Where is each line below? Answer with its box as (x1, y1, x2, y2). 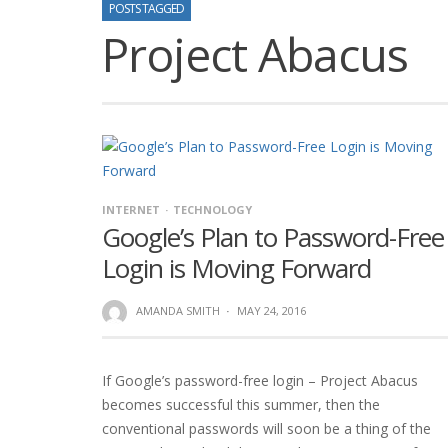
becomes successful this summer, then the (102, 394, 380, 414)
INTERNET (102, 202, 160, 217)
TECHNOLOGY (173, 202, 252, 217)
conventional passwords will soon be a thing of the (102, 418, 431, 438)
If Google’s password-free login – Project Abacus (102, 370, 418, 390)
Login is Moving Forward (102, 250, 371, 286)
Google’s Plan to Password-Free (102, 219, 444, 255)
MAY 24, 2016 (236, 303, 306, 318)
